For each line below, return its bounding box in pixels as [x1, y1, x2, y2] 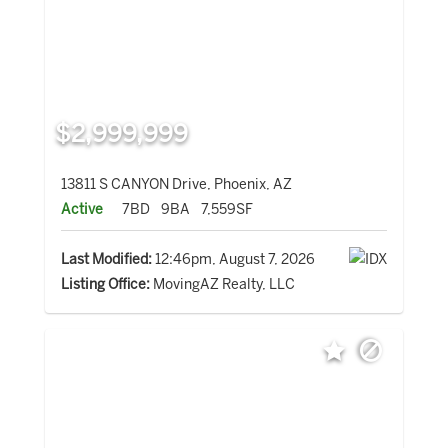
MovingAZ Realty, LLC [149, 276, 295, 294]
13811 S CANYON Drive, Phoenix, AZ [60, 176, 292, 194]
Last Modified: [60, 251, 152, 269]
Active [60, 201, 103, 219]
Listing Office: [60, 276, 150, 294]
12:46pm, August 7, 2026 [151, 251, 315, 269]
